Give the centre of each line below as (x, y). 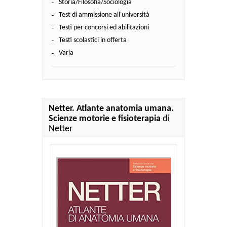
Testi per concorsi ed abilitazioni (104, 27)
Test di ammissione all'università (104, 15)
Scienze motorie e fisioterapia (105, 119)
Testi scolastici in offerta (93, 40)
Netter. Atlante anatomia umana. (111, 108)
